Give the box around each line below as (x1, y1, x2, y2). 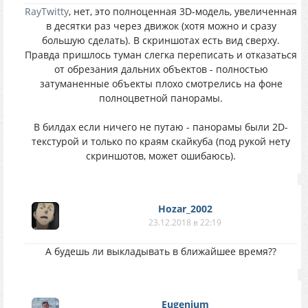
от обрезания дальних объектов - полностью (54, 63, 268, 76)
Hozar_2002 (157, 202, 212, 215)
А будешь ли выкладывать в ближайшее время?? (45, 245, 276, 258)
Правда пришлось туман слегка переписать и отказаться (25, 48, 297, 61)
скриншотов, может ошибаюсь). (86, 149, 236, 162)
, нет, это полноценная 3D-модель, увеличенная (69, 5, 297, 18)
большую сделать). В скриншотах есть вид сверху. (42, 34, 280, 47)
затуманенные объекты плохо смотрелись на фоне (39, 77, 283, 90)
